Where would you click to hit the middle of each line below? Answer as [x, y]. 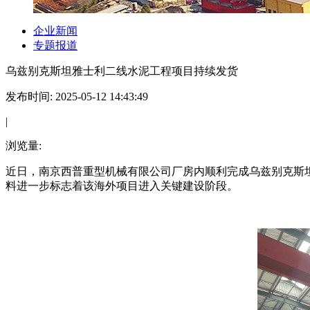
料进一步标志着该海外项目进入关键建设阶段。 [122, 186]
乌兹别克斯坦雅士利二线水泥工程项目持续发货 [122, 71]
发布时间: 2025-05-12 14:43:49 [77, 97]
